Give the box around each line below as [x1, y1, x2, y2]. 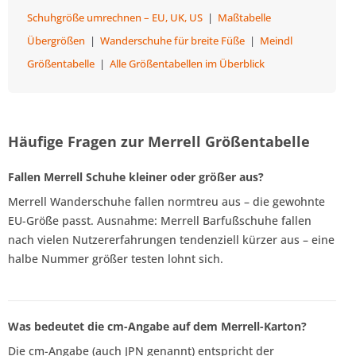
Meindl [260, 33, 292, 48]
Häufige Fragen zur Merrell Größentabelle [8, 132, 310, 152]
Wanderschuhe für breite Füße [100, 33, 245, 48]
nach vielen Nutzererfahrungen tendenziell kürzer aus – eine [8, 232, 335, 248]
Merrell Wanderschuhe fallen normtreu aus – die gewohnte [8, 194, 325, 210]
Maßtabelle [218, 10, 271, 25]
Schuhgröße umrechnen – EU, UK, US [27, 10, 203, 25]
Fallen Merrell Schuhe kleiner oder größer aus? [8, 169, 264, 185]
